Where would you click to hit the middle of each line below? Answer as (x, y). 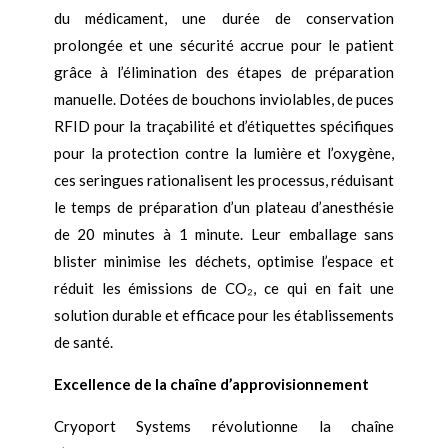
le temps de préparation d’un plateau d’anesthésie (224, 207)
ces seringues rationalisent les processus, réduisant (224, 180)
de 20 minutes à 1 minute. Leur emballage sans (224, 234)
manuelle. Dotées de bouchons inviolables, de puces (224, 99)
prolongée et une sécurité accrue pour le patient (224, 45)
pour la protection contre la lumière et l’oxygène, (224, 153)
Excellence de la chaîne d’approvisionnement (211, 384)
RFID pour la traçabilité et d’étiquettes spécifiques (224, 126)
